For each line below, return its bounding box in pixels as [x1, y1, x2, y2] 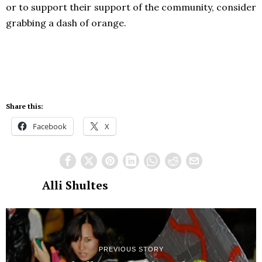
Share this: [6, 101, 43, 111]
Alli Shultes [42, 177, 108, 193]
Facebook [33, 120, 67, 132]
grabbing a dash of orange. [6, 16, 126, 29]
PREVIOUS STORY [98, 245, 164, 253]
